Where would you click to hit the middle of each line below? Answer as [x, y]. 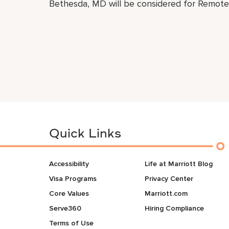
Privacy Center [169, 179]
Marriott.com [166, 193]
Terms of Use [71, 223]
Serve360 [65, 208]
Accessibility [69, 164]
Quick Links [85, 134]
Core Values [69, 193]
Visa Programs [81, 179]
